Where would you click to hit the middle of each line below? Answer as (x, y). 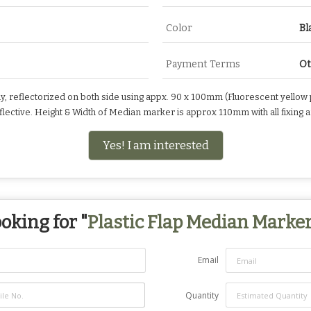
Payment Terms (203, 65)
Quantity (202, 296)
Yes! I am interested (155, 145)
